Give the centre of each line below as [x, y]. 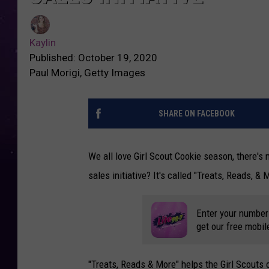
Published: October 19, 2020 [93, 58]
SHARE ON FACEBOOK [196, 114]
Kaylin [43, 43]
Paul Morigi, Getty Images [87, 73]
